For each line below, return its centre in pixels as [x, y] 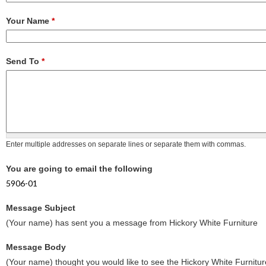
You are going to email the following [79, 168]
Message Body [36, 247]
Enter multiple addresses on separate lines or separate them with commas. [126, 144]
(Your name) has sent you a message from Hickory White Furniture [132, 222]
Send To [24, 61]
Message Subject [41, 208]
